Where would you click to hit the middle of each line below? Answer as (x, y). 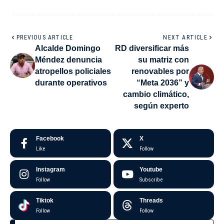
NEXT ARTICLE (185, 37)
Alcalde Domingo (68, 48)
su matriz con (163, 59)
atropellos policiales (73, 71)
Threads (151, 200)
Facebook (50, 138)
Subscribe (151, 179)
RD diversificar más (152, 48)
